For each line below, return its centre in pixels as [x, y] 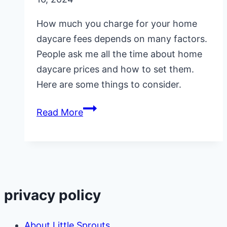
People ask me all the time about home [119, 54]
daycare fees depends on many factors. [122, 39]
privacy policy [52, 195]
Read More [60, 112]
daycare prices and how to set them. [115, 69]
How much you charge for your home [117, 24]
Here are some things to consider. [109, 85]
